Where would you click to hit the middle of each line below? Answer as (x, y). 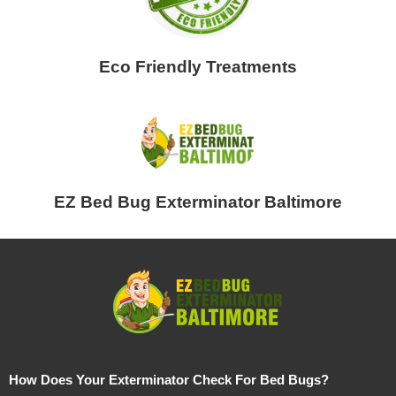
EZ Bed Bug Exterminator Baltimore (198, 202)
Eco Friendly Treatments (198, 66)
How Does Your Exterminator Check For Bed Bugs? (169, 379)
